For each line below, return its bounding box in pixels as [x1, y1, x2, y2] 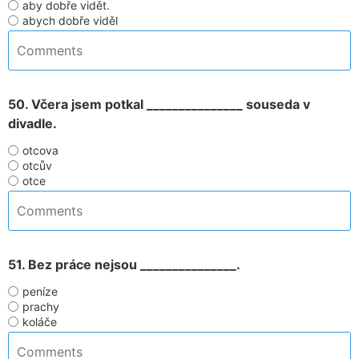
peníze [22, 284, 58, 298]
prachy [22, 300, 59, 313]
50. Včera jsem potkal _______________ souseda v [8, 96, 310, 112]
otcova [22, 143, 58, 157]
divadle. [8, 115, 57, 131]
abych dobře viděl [22, 14, 118, 27]
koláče [22, 315, 57, 329]
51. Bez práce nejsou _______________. [8, 256, 240, 272]
